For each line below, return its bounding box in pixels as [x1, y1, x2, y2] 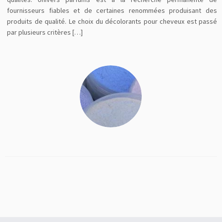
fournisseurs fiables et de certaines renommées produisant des [7, 6, 217, 15]
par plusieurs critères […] [7, 28, 83, 37]
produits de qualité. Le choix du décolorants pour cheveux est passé [7, 17, 217, 26]
